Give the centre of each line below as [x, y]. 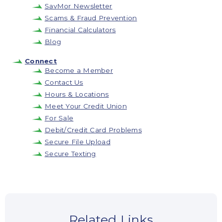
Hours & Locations [77, 94]
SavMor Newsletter [79, 6]
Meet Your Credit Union [86, 106]
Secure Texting [70, 153]
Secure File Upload [78, 141]
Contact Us [64, 82]
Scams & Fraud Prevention [91, 18]
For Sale [59, 118]
